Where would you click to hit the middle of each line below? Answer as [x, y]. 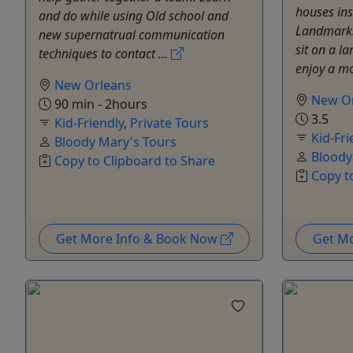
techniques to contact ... [105, 54]
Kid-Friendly [89, 123]
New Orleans [93, 85]
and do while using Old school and [134, 16]
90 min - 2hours [99, 104]
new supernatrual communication [132, 35]
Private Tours [169, 123]
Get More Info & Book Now [138, 239]
